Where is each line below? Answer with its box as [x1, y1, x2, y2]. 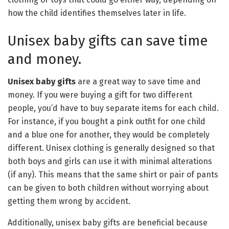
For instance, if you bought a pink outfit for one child [8, 117, 205, 127]
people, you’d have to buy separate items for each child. [8, 103, 219, 113]
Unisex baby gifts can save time [8, 32, 208, 49]
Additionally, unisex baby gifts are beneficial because [8, 218, 208, 228]
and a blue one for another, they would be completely [8, 130, 210, 140]
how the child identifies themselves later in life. [8, 8, 186, 18]
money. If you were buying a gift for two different [8, 90, 192, 100]
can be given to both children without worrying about [8, 183, 209, 193]
